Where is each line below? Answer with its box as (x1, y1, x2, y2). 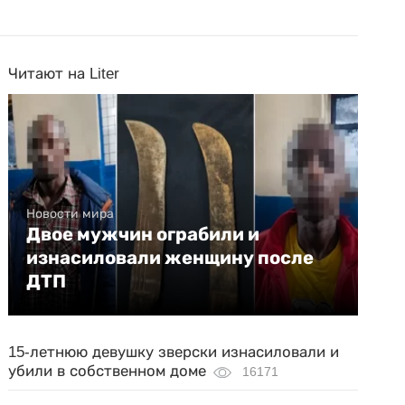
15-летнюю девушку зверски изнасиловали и (8, 343, 340, 361)
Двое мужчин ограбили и (26, 222, 260, 245)
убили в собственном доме (8, 362, 207, 380)
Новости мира (26, 205, 115, 221)
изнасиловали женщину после (26, 246, 315, 268)
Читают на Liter (8, 64, 120, 82)
